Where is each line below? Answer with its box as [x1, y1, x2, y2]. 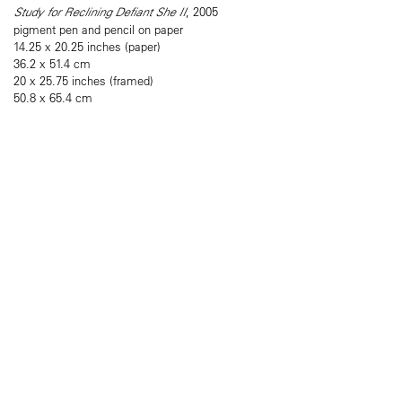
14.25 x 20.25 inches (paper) [13, 39, 161, 55]
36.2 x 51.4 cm [13, 56, 91, 72]
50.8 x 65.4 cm [13, 90, 92, 106]
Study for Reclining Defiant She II [13, 4, 186, 21]
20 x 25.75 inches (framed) [13, 73, 153, 89]
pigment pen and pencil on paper [13, 22, 183, 38]
